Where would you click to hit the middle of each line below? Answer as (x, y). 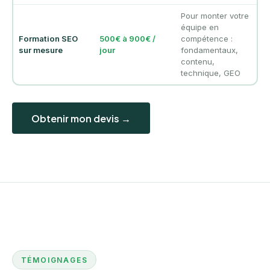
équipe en (199, 27)
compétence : (206, 39)
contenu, (197, 62)
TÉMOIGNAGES (54, 260)
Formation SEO (48, 39)
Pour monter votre (215, 16)
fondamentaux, (209, 50)
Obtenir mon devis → (81, 118)
